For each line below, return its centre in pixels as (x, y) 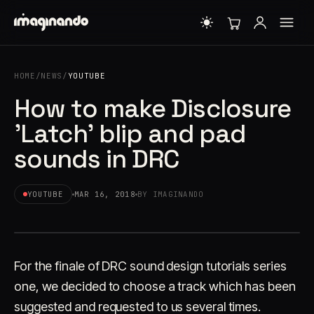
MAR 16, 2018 (104, 194)
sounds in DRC (97, 159)
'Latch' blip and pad (130, 134)
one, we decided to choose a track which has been (155, 286)
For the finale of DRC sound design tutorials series (150, 266)
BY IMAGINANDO (170, 194)
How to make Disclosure (153, 109)
